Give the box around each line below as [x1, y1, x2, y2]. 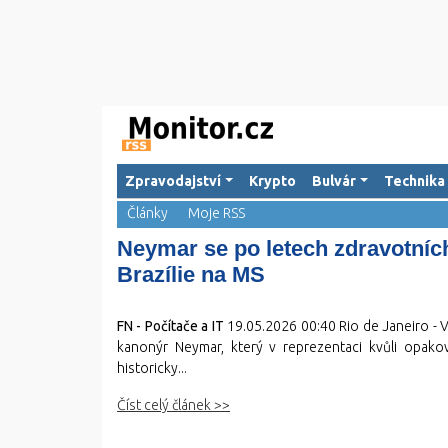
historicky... [117, 360, 187, 376]
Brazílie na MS [117, 262, 265, 287]
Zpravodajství [125, 173, 221, 189]
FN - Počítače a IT [117, 318, 224, 334]
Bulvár [311, 173, 356, 189]
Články [127, 205, 168, 221]
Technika [383, 173, 445, 189]
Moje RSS [188, 205, 245, 221]
